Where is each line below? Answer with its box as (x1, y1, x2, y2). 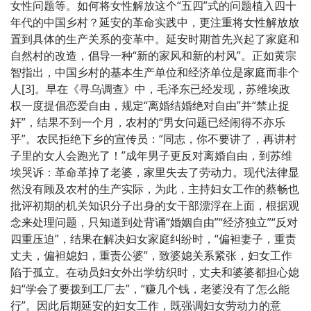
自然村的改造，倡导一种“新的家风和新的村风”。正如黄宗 (10, 47, 296, 63)
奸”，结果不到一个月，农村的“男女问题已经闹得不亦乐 (10, 114, 285, 130)
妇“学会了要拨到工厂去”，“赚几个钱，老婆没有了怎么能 (10, 280, 289, 296)
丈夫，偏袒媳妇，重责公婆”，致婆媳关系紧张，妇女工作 (10, 247, 292, 263)
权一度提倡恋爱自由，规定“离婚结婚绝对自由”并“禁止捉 (10, 97, 289, 113)
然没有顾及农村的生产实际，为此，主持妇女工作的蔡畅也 (10, 180, 299, 196)
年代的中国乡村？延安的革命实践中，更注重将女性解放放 (10, 14, 299, 30)
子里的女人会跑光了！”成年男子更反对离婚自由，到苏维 (10, 147, 292, 163)
